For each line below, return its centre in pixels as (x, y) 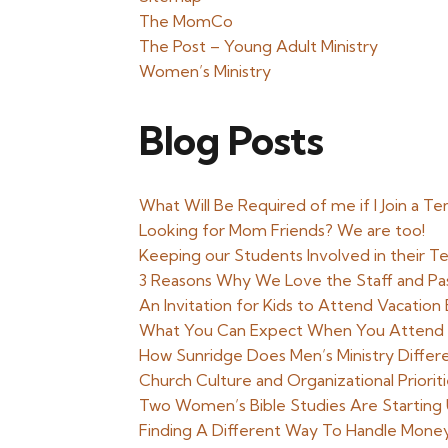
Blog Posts (231, 140)
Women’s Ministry (205, 71)
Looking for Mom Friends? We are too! (282, 230)
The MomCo (186, 21)
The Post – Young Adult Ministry (259, 46)
